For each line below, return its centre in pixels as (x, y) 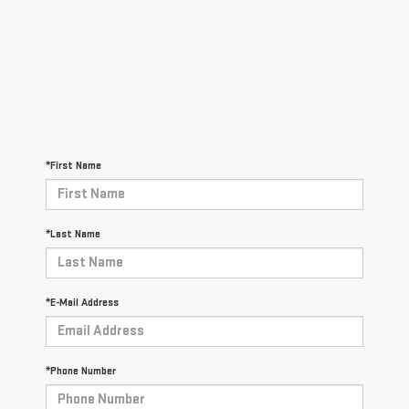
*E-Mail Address (82, 302)
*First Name (73, 165)
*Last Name (73, 234)
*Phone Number (81, 371)
